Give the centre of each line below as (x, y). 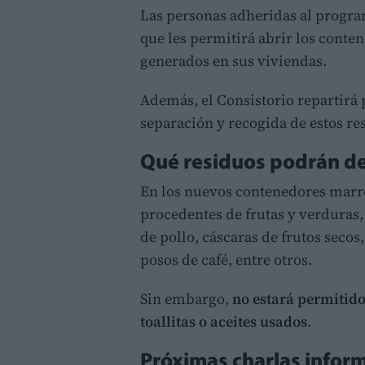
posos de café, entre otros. (226, 259)
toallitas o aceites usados (224, 321)
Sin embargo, (186, 298)
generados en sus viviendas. (233, 60)
